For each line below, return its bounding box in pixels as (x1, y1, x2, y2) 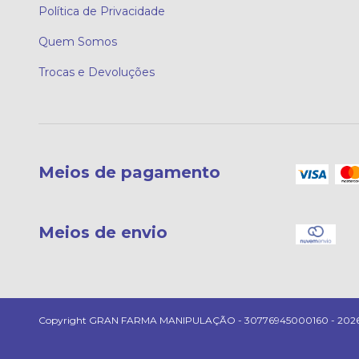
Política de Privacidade (38, 4, 165, 19)
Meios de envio (38, 222, 167, 242)
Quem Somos (38, 34, 117, 50)
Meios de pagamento (38, 163, 220, 183)
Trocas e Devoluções (38, 65, 155, 80)
